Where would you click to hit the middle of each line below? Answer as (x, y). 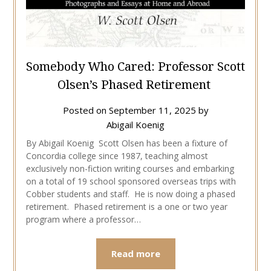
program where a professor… (83, 220)
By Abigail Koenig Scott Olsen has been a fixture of (126, 143)
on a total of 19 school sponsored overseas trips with (131, 181)
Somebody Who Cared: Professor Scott (135, 67)
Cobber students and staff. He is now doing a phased (130, 194)
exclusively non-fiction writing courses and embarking (130, 169)
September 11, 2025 (152, 110)
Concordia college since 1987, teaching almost (117, 156)
